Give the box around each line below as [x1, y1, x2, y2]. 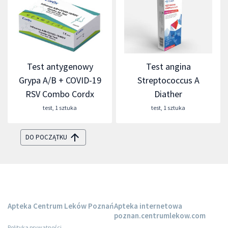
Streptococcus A [137, 74, 199, 86]
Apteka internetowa [114, 201, 182, 211]
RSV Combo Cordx [25, 88, 94, 100]
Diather [154, 88, 182, 100]
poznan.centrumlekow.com [114, 210, 206, 220]
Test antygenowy [26, 60, 93, 72]
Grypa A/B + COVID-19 [18, 74, 101, 86]
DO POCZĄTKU [25, 132, 67, 141]
